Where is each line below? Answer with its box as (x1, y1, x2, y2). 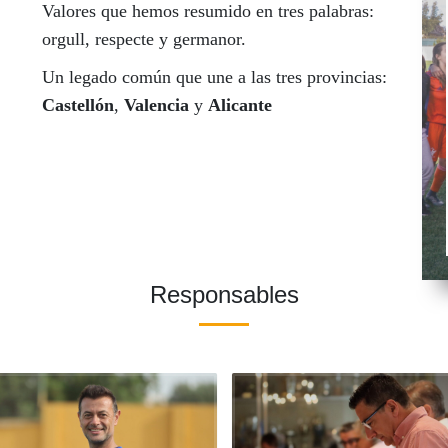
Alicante (207, 95, 272, 116)
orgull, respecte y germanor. (41, 29, 246, 50)
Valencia (123, 95, 189, 116)
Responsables (149, 281, 299, 309)
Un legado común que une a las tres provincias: (41, 67, 387, 88)
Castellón (41, 95, 114, 116)
